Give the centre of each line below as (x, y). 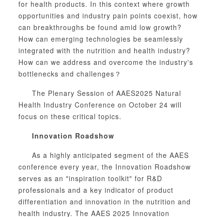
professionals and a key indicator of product (96, 190)
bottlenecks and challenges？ (70, 73)
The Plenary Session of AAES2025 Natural (107, 93)
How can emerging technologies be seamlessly (101, 39)
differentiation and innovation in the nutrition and (105, 201)
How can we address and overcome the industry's (106, 62)
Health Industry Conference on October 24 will (100, 104)
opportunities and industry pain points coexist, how (108, 15)
